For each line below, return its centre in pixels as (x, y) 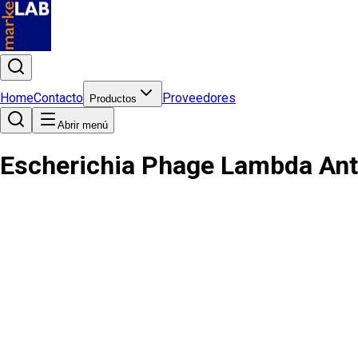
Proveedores (199, 98)
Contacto (58, 98)
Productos (113, 99)
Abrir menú (83, 125)
